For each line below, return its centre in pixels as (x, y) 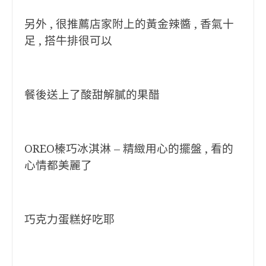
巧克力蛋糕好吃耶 (69, 219)
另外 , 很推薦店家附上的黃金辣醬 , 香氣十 (129, 24)
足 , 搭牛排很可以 (68, 41)
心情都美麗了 (58, 165)
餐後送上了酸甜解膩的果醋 (92, 95)
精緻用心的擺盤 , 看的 (178, 149)
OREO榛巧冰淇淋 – (74, 149)
